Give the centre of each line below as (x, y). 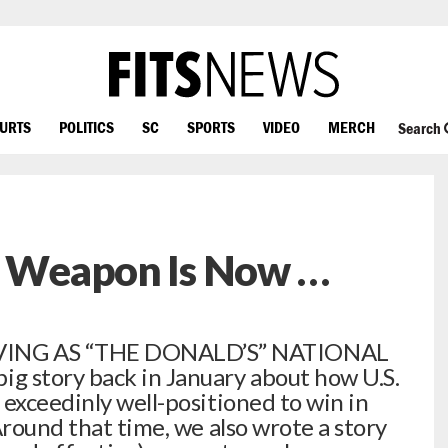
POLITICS (86, 126)
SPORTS (211, 126)
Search (420, 128)
